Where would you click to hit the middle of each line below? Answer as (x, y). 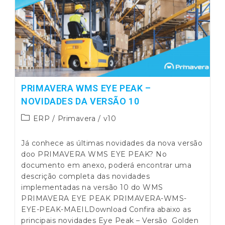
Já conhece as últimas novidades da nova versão (112, 143)
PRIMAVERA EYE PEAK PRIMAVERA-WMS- (104, 198)
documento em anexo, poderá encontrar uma (106, 165)
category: (38, 128)
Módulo (92, 8)
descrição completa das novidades (86, 176)
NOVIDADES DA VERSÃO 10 (80, 101)
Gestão (91, 16)
